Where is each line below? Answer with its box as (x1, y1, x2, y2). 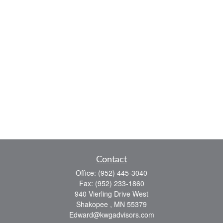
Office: (76, 168, 98, 178)
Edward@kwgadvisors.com (69, 210, 154, 220)
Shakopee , (76, 199, 112, 209)
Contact (96, 155, 127, 164)
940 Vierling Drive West (75, 189, 148, 199)
